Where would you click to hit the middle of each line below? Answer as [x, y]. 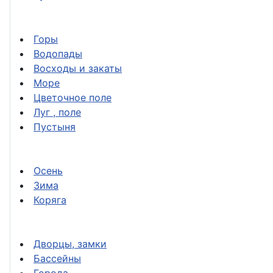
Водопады [58, 54]
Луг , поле [57, 112]
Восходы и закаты [78, 69]
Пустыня [55, 127]
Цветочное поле [73, 98]
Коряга [50, 200]
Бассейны [57, 259]
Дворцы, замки [70, 244]
